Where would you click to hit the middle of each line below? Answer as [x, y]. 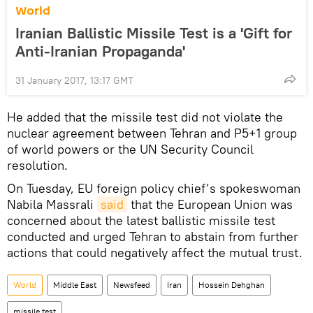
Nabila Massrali [52, 204]
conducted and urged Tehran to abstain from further [153, 236]
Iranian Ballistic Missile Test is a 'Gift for [154, 32]
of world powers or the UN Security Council [130, 149]
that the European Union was [210, 204]
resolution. [37, 165]
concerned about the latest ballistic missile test [141, 220]
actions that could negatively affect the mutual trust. [155, 252]
